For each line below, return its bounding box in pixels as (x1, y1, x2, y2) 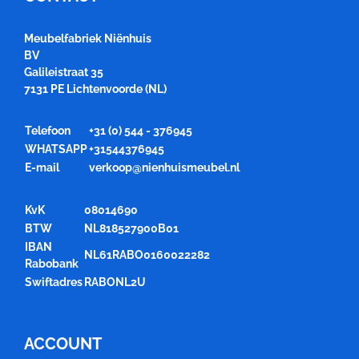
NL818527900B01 (84, 221, 179, 235)
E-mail (25, 160, 59, 174)
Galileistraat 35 (24, 65, 103, 79)
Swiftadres (25, 275, 83, 288)
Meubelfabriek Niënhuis (24, 31, 151, 45)
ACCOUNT (24, 333, 102, 353)
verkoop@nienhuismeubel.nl (89, 160, 240, 174)
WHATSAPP (25, 142, 87, 155)
